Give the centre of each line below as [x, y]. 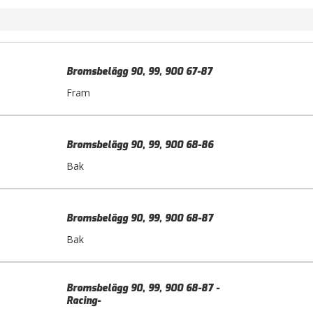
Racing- [83, 300]
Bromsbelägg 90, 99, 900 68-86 [140, 145]
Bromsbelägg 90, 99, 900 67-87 [139, 71]
